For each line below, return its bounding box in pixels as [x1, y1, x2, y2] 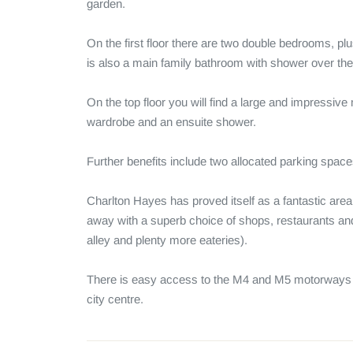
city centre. [86, 292, 143, 306]
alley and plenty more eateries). [86, 233, 251, 247]
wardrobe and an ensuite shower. [86, 115, 259, 128]
